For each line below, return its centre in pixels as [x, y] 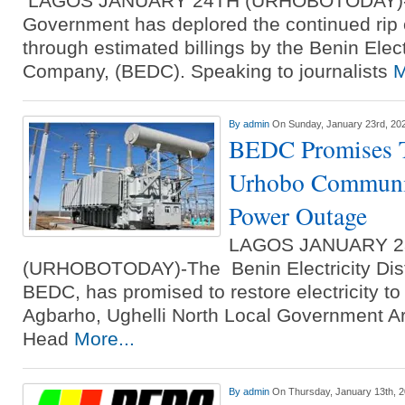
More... [104, 339]
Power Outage [298, 216]
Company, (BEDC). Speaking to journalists [208, 71]
